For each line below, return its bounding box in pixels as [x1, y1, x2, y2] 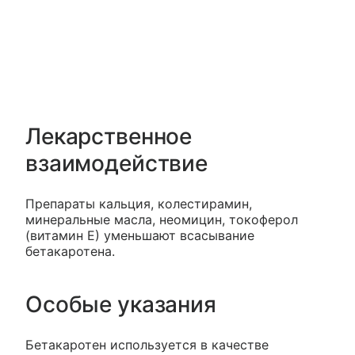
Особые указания [25, 291, 216, 319]
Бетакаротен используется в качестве [25, 337, 269, 353]
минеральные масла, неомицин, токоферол [25, 212, 298, 228]
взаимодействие [25, 150, 208, 177]
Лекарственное [25, 123, 193, 151]
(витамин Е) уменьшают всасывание [25, 227, 254, 244]
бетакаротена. [25, 243, 115, 260]
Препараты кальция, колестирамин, [25, 196, 252, 212]
